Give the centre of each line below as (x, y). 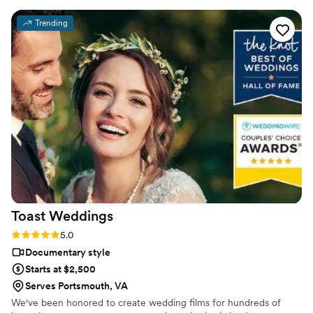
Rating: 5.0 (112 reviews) (64, 234)
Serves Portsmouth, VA (77, 286)
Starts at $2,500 (60, 269)
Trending (51, 23)
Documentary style (68, 253)
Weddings (81, 216)
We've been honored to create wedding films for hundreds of (146, 303)
